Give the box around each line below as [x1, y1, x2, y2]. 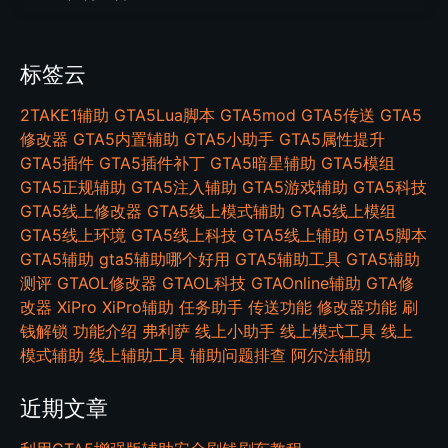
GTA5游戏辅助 [242, 177, 348, 198]
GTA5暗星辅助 [210, 153, 316, 174]
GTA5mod [220, 105, 296, 126]
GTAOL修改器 [57, 273, 157, 294]
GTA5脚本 [353, 225, 427, 246]
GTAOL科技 [162, 273, 246, 294]
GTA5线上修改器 [20, 201, 142, 222]
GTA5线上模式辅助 [147, 201, 285, 222]
